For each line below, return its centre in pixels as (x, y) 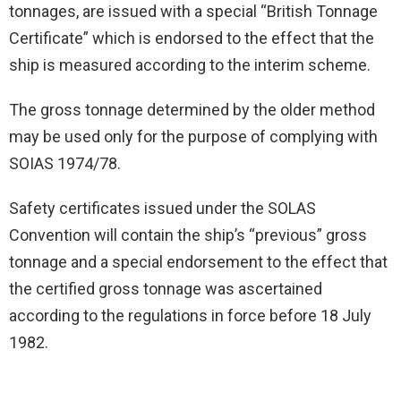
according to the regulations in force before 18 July (190, 316)
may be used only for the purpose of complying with (193, 137)
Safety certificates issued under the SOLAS (162, 209)
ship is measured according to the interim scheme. (190, 65)
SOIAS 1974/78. (65, 164)
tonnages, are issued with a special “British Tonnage (193, 12)
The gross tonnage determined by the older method (192, 110)
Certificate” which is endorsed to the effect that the (192, 38)
